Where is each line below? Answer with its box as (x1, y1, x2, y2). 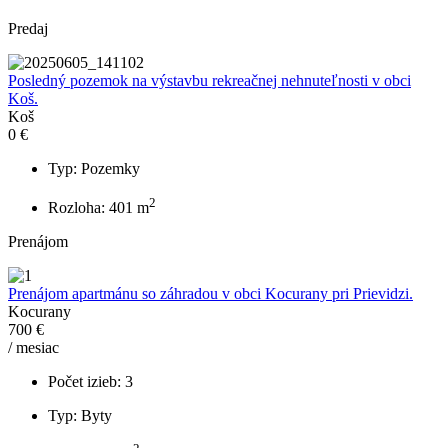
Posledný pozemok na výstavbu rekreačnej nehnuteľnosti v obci (8, 72, 411, 90)
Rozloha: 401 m (48, 198, 149, 216)
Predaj (8, 20, 48, 38)
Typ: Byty (48, 406, 112, 424)
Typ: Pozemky (48, 160, 140, 178)
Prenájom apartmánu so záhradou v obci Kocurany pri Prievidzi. (8, 284, 413, 302)
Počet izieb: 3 (48, 372, 133, 390)
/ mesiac (8, 338, 59, 356)
